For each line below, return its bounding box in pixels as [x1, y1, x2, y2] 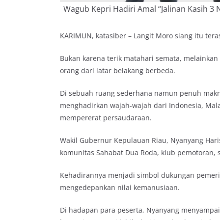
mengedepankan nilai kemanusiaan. [60, 182, 180, 192]
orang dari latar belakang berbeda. [60, 65, 175, 75]
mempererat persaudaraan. [60, 112, 152, 122]
